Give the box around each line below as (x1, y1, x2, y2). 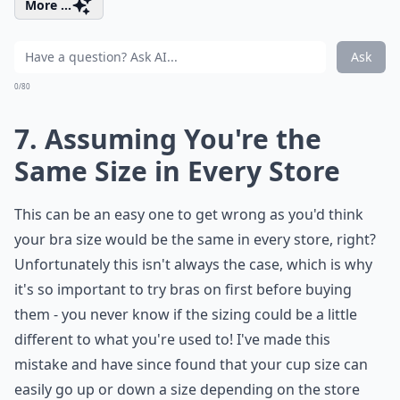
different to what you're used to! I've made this (14, 329, 330, 349)
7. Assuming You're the (14, 121, 321, 157)
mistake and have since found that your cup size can (14, 354, 368, 374)
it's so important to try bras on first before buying (14, 279, 352, 299)
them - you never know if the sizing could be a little (14, 304, 357, 324)
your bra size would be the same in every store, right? (14, 229, 376, 249)
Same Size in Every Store (14, 153, 340, 189)
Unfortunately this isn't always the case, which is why (14, 254, 372, 274)
